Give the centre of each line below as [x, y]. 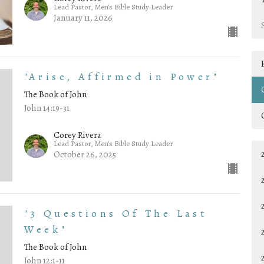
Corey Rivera [77, 135]
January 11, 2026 [83, 17]
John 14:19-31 [47, 108]
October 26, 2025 [85, 155]
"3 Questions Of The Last [115, 214]
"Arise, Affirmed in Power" [122, 76]
